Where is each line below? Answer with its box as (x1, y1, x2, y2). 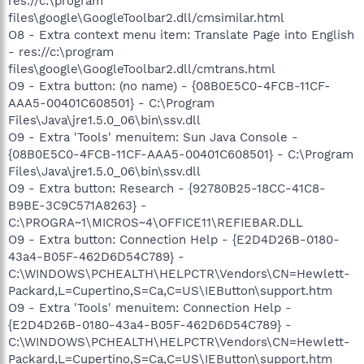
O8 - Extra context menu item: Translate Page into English (8, 28, 354, 42)
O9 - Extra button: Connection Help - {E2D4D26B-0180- (8, 232, 340, 247)
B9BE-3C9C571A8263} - (8, 198, 147, 213)
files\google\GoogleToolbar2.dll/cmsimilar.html (8, 11, 284, 25)
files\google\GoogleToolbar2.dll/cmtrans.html (8, 62, 275, 76)
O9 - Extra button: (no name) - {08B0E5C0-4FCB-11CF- (8, 79, 331, 93)
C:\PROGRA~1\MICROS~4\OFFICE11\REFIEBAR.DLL (8, 215, 303, 230)
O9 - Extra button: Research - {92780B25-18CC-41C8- (8, 181, 326, 196)
